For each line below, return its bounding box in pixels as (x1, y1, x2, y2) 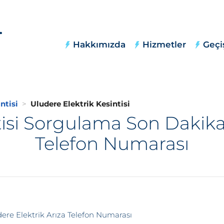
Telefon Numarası (35, 132, 189, 154)
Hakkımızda (73, 39, 125, 49)
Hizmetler (142, 39, 186, 49)
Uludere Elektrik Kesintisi (30, 99, 130, 108)
